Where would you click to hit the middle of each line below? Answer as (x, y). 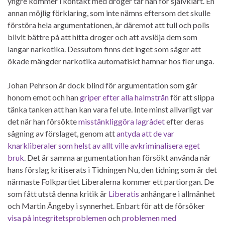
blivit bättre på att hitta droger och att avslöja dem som (102, 37)
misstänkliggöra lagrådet (122, 121)
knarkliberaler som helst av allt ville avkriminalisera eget (104, 145)
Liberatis (124, 193)
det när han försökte (43, 121)
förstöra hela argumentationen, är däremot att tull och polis (108, 25)
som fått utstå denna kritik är (58, 193)
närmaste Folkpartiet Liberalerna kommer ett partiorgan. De (111, 181)
